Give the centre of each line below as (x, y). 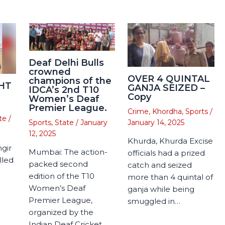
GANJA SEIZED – (166, 88)
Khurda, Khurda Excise (170, 141)
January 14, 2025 (156, 122)
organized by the (61, 212)
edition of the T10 (61, 176)
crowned (49, 72)
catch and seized (160, 165)
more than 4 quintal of (170, 177)
